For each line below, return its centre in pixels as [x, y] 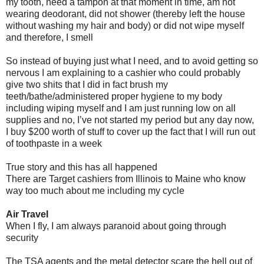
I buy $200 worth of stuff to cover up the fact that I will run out [131, 131]
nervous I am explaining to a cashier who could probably [123, 72]
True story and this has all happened [82, 167]
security [22, 237]
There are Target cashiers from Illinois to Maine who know [126, 179]
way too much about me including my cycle [95, 190]
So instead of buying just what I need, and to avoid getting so [132, 61]
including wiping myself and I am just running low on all [121, 108]
